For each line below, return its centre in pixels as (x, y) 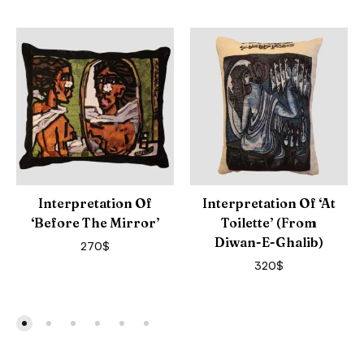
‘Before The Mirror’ (95, 222)
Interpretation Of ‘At (269, 203)
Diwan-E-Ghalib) (269, 242)
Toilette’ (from (269, 222)
